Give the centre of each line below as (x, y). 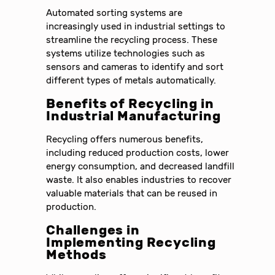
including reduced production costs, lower (138, 153)
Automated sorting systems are (114, 13)
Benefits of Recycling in (130, 103)
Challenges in (93, 230)
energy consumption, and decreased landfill (141, 166)
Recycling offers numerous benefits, (125, 139)
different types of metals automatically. (131, 80)
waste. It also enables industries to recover (139, 180)
